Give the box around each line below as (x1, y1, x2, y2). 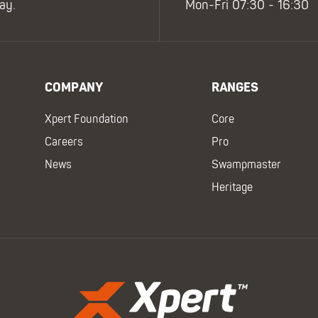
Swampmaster (211, 160, 281, 171)
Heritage (211, 182, 253, 194)
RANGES (211, 82, 258, 94)
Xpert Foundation (45, 114, 129, 126)
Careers (45, 137, 84, 148)
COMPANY (45, 82, 104, 94)
